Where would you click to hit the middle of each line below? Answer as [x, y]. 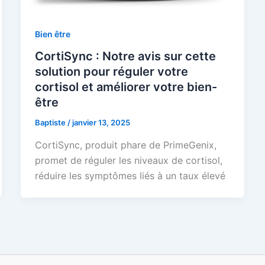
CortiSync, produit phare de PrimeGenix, [125, 145]
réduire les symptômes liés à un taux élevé [130, 175]
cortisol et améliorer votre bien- [126, 87]
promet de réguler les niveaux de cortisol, [128, 160]
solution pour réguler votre [111, 72]
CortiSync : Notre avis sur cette [125, 56]
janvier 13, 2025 [101, 123]
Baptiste [51, 123]
